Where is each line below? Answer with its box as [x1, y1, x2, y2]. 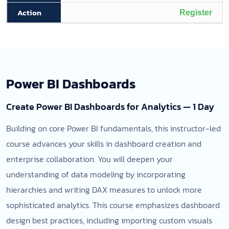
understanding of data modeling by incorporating [6, 168, 186, 180]
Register [179, 8, 212, 17]
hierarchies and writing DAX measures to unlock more [6, 184, 202, 196]
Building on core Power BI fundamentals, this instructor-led [6, 122, 221, 134]
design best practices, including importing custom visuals [6, 214, 212, 226]
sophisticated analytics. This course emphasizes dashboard [6, 199, 220, 211]
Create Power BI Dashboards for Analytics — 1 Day [6, 100, 214, 113]
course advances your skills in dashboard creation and [6, 138, 201, 150]
